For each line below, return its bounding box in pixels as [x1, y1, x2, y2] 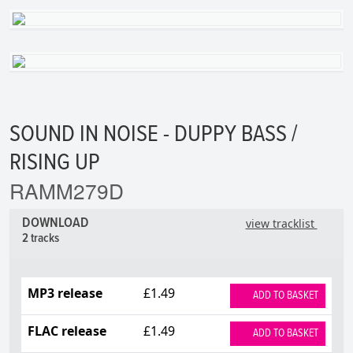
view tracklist [245, 215, 318, 231]
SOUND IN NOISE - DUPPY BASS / [9, 119, 297, 150]
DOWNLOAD [22, 214, 92, 232]
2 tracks [22, 230, 59, 247]
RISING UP [9, 147, 100, 179]
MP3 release [28, 284, 102, 302]
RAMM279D [9, 175, 124, 205]
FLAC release [28, 321, 106, 340]
